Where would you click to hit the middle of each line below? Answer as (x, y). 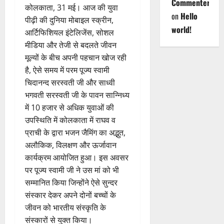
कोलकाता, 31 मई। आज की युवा (71, 8)
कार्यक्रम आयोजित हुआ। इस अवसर (77, 158)
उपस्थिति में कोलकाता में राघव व (70, 120)
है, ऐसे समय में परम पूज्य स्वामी (67, 70)
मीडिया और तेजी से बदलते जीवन (71, 45)
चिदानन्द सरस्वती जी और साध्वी (70, 83)
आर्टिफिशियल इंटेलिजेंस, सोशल (69, 33)
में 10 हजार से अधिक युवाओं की (69, 108)
